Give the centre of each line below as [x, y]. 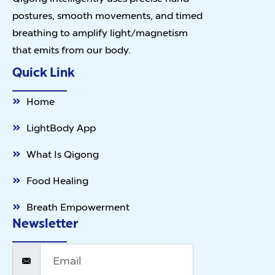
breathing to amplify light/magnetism [100, 32]
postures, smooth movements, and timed [107, 15]
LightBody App [61, 127]
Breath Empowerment [78, 207]
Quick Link [44, 72]
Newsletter [45, 223]
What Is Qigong [62, 154]
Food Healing [57, 180]
